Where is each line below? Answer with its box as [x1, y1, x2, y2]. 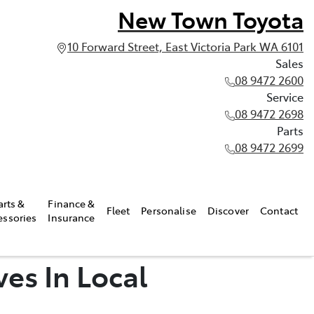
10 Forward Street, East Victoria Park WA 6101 [67, 39, 303, 54]
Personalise [141, 203, 196, 217]
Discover [207, 203, 250, 217]
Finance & [48, 196, 95, 210]
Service [266, 89, 303, 104]
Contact [260, 203, 298, 217]
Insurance [48, 210, 95, 224]
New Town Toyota [118, 4, 303, 34]
